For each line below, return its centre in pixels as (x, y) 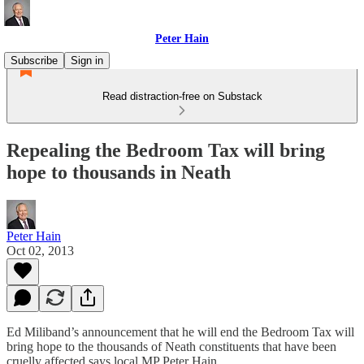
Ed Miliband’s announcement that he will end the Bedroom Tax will (180, 331)
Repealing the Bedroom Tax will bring (166, 150)
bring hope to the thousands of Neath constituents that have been (171, 346)
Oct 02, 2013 (40, 250)
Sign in (87, 61)
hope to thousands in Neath (119, 172)
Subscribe (34, 61)
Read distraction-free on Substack (182, 96)
